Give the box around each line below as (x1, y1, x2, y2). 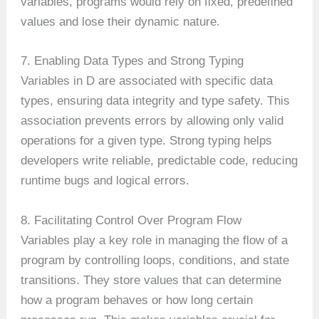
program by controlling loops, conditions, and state (21, 253, 290, 267)
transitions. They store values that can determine (21, 273, 282, 287)
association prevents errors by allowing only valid (21, 114, 284, 128)
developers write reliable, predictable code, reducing (21, 154, 298, 168)
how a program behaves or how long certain (21, 293, 253, 307)
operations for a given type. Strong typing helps (21, 134, 273, 148)
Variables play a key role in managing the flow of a (21, 233, 288, 247)
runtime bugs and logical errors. (21, 174, 190, 188)
